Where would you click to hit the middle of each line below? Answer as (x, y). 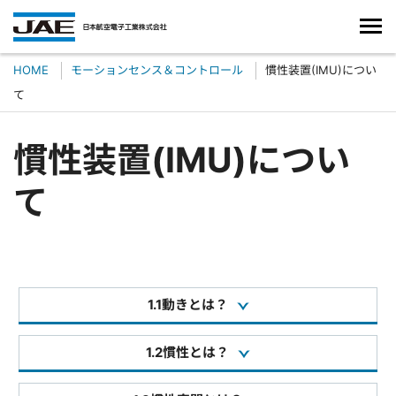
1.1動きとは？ (187, 305)
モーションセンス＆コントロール (157, 70)
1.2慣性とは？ (187, 353)
